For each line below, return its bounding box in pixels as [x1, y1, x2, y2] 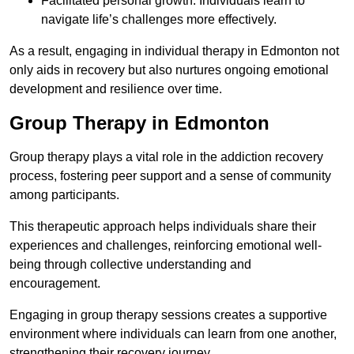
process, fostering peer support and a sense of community [9, 169, 331, 183]
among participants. [9, 188, 119, 202]
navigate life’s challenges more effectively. [41, 13, 277, 27]
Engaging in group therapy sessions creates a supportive [9, 308, 327, 322]
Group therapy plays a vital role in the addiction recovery [9, 150, 323, 164]
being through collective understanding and [9, 258, 251, 272]
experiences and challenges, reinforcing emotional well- [9, 239, 322, 253]
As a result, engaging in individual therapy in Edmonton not [9, 44, 339, 58]
